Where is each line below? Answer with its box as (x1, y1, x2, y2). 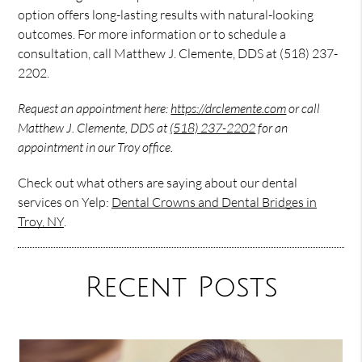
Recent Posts (84, 272, 278, 303)
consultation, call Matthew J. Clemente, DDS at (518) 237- (18, 45, 339, 61)
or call (286, 100, 321, 116)
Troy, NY (18, 213, 65, 229)
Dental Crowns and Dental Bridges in (112, 194, 318, 210)
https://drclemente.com (170, 100, 287, 116)
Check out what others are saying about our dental (18, 175, 298, 191)
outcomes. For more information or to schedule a (18, 26, 287, 42)
